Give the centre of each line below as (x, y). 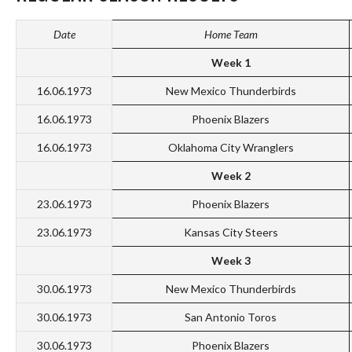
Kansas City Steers (231, 233)
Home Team (231, 35)
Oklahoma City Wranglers (231, 148)
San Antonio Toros (231, 317)
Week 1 (231, 63)
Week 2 (231, 176)
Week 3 (231, 261)
